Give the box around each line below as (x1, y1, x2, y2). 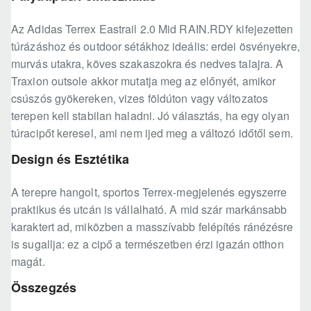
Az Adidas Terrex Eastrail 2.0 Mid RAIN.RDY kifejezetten (11, 21, 294, 37)
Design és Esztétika (11, 150, 129, 169)
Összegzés (11, 278, 76, 297)
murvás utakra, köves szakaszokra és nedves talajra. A (11, 56, 284, 72)
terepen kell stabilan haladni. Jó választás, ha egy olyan (11, 108, 289, 124)
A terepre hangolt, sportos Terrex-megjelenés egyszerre (11, 184, 287, 201)
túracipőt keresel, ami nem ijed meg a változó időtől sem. (11, 125, 293, 142)
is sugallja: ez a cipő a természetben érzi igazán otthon (11, 236, 284, 253)
